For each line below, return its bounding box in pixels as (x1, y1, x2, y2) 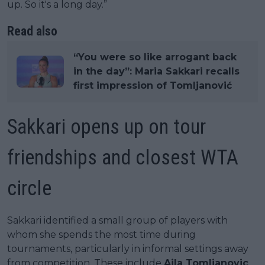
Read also (7, 23, 57, 38)
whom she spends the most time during (7, 228, 196, 240)
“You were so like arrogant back (73, 51, 237, 63)
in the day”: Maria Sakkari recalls (73, 65, 240, 77)
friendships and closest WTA (7, 145, 238, 170)
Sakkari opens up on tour (7, 114, 206, 139)
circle (7, 176, 51, 201)
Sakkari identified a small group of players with (7, 214, 228, 226)
